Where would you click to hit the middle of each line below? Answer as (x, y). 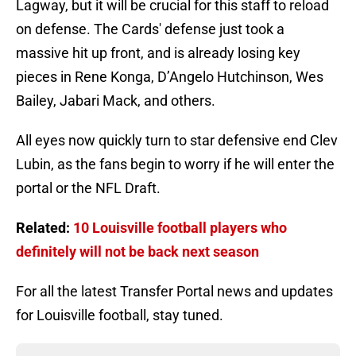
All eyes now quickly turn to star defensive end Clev (177, 141)
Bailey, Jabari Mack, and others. (116, 101)
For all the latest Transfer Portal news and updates (174, 292)
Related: (44, 228)
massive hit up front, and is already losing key (158, 53)
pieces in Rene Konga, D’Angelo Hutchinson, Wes (170, 77)
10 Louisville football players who (180, 228)
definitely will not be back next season (137, 252)
